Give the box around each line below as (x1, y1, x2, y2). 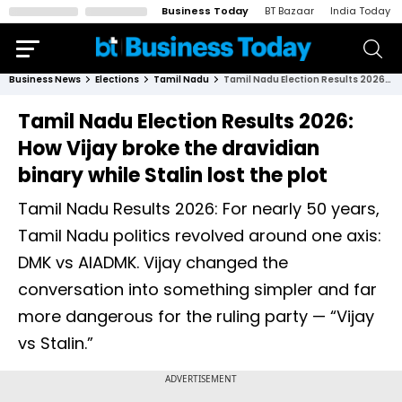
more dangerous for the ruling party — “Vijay (18, 305, 374, 328)
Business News (9, 73, 81, 86)
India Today (330, 4, 390, 18)
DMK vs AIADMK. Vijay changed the (18, 251, 288, 274)
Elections (95, 73, 139, 86)
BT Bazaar (265, 4, 314, 18)
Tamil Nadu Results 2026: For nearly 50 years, (18, 197, 380, 220)
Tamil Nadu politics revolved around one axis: (18, 224, 381, 247)
